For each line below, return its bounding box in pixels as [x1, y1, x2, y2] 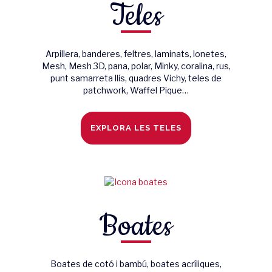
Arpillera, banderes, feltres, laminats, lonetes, [46, 49, 226, 59]
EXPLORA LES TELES [90, 123, 182, 133]
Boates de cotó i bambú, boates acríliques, [50, 258, 222, 269]
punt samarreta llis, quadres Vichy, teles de [50, 73, 222, 84]
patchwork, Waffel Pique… [83, 85, 189, 96]
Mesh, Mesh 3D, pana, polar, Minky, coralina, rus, [41, 61, 231, 72]
